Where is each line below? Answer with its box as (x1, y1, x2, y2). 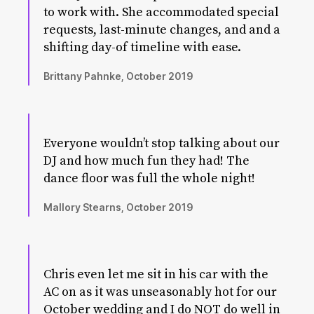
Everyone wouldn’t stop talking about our (43, 135, 280, 151)
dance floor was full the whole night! (43, 170, 255, 186)
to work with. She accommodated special (43, 4, 279, 20)
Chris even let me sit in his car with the (43, 266, 268, 282)
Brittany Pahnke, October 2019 (43, 70, 193, 82)
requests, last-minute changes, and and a (43, 22, 280, 38)
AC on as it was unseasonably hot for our (43, 284, 277, 300)
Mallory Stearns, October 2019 (43, 201, 193, 213)
